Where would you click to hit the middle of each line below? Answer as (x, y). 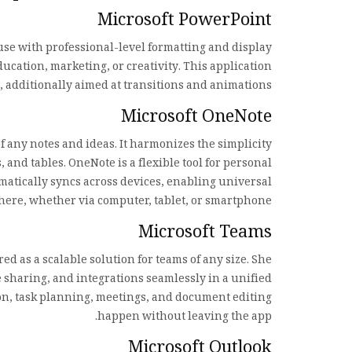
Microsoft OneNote (196, 118)
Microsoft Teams (205, 234)
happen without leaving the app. (185, 317)
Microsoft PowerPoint (185, 22)
